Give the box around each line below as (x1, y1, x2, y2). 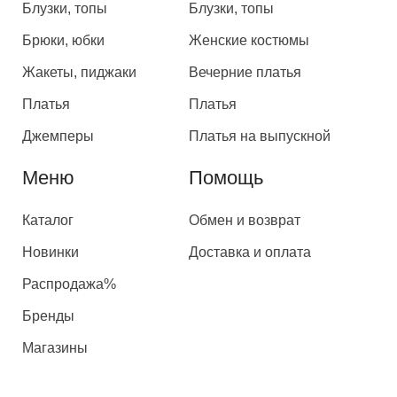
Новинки (22, 244, 79, 260)
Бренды (22, 307, 74, 323)
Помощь (189, 166, 264, 189)
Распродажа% (22, 276, 116, 292)
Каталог (22, 212, 74, 228)
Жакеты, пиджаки (22, 64, 136, 80)
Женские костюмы (189, 32, 310, 48)
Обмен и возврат (189, 212, 301, 228)
